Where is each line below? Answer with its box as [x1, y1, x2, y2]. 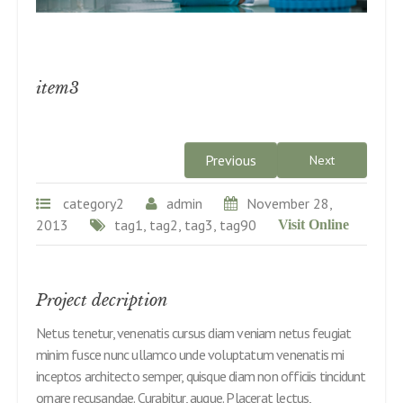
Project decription [36, 290, 167, 310]
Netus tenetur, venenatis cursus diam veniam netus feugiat [36, 323, 352, 342]
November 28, [246, 193, 332, 212]
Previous [205, 150, 256, 169]
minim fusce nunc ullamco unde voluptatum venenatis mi [36, 345, 345, 363]
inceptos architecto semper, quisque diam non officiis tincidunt [36, 366, 366, 385]
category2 [59, 193, 128, 212]
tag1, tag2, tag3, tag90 [114, 215, 256, 234]
